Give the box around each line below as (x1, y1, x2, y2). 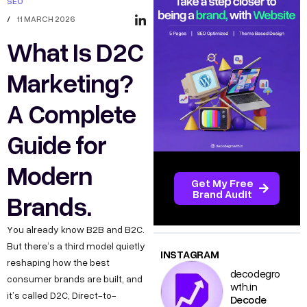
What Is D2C (7, 33, 143, 71)
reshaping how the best (7, 256, 110, 269)
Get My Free (191, 174, 254, 191)
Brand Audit (192, 185, 252, 201)
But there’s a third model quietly (7, 239, 145, 253)
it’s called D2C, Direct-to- (7, 288, 116, 302)
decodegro (230, 265, 280, 281)
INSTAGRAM (160, 245, 219, 262)
